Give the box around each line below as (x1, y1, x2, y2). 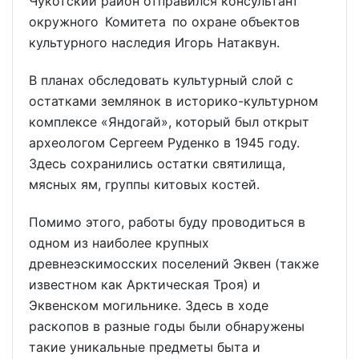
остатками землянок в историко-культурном (29, 92, 325, 109)
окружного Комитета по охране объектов (29, 13, 300, 30)
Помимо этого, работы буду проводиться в (29, 213, 305, 230)
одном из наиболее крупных (29, 234, 209, 251)
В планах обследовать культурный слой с (29, 71, 293, 88)
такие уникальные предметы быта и (29, 338, 260, 355)
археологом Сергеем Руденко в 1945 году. (29, 134, 300, 151)
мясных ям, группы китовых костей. (29, 175, 260, 192)
